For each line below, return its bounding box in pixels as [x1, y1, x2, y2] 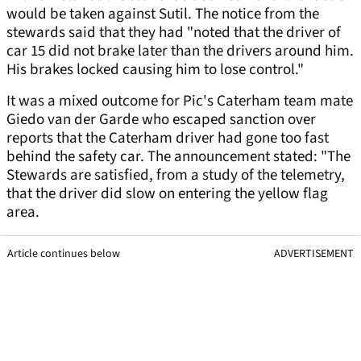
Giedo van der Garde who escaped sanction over [6, 109, 316, 131]
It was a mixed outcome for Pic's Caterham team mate [6, 90, 353, 113]
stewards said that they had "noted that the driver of [6, 22, 341, 44]
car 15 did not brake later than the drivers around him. [6, 40, 354, 63]
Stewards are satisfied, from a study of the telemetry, [6, 164, 345, 187]
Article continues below [7, 246, 120, 263]
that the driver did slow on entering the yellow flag [6, 183, 328, 205]
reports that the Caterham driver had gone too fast [6, 127, 329, 150]
